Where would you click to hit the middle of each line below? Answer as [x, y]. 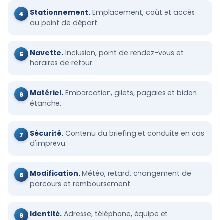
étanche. [45, 103]
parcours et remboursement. [81, 183]
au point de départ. [64, 23]
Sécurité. [46, 133]
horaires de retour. [62, 63]
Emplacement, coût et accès [142, 13]
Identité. [46, 213]
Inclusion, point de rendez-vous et [123, 53]
